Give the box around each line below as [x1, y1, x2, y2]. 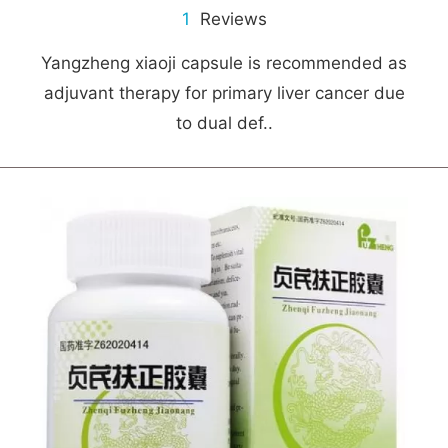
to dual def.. [175, 113, 273, 133]
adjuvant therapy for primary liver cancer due [43, 83, 405, 103]
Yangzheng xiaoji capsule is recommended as [41, 53, 407, 73]
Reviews [189, 9, 267, 29]
